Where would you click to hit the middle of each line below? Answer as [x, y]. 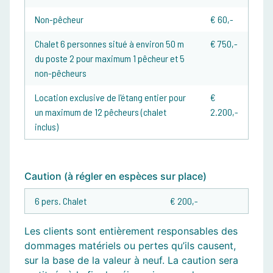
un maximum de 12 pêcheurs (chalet [101, 112]
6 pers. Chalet [62, 201]
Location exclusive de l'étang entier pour [110, 97]
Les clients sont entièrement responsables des [131, 231]
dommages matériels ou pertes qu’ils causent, [130, 246]
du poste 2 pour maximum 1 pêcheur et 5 [110, 58]
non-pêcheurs [61, 73]
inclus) [47, 127]
